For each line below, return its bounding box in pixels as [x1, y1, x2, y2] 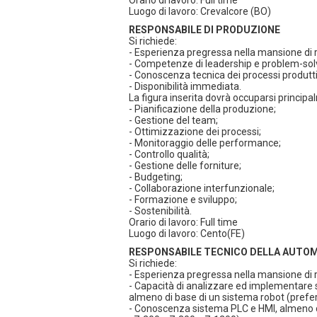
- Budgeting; [129, 171, 183, 183]
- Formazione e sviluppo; [129, 194, 237, 205]
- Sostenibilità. [129, 205, 192, 217]
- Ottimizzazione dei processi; [129, 126, 261, 137]
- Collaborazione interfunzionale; [129, 183, 275, 194]
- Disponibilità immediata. [129, 81, 241, 92]
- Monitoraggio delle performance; [129, 137, 281, 149]
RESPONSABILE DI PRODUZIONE [129, 24, 280, 35]
